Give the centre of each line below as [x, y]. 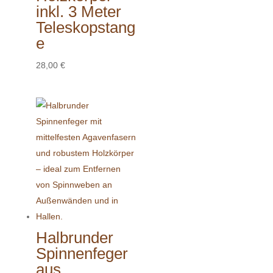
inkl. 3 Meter [78, 12]
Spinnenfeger [82, 254]
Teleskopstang [85, 28]
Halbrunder [74, 238]
